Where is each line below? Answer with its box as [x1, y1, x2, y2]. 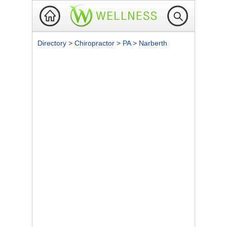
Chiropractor [74, 39, 117, 47]
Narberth [139, 39, 167, 47]
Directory [37, 39, 68, 47]
